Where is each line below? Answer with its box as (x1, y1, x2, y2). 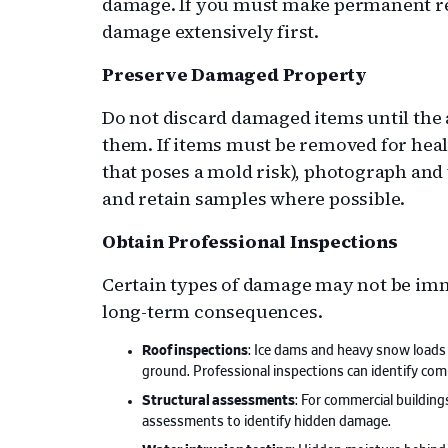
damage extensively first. (102, 19, 320, 45)
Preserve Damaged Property (102, 62, 367, 88)
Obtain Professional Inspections (102, 229, 398, 255)
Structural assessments (142, 394, 295, 409)
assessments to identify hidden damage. (142, 415, 391, 430)
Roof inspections (142, 344, 248, 359)
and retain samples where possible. (102, 186, 406, 212)
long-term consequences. (102, 299, 323, 325)
